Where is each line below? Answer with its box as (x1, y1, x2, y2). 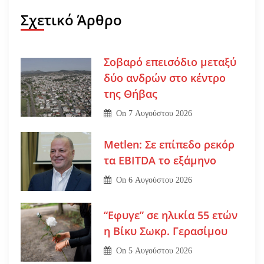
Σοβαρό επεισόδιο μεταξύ (103, 55, 236, 70)
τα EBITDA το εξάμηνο (103, 153, 216, 167)
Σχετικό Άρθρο (21, 10, 122, 30)
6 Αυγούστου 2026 (128, 175, 193, 184)
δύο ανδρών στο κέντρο (103, 71, 226, 85)
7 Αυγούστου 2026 (128, 109, 193, 118)
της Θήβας (103, 87, 157, 101)
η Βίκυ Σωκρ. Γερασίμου (103, 223, 227, 238)
